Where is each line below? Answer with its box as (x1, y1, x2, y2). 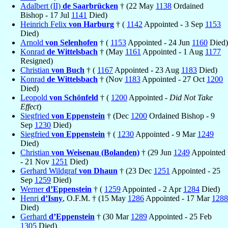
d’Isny (41, 193, 63, 203)
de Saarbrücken (63, 1, 118, 10)
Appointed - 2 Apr (121, 184, 183, 193)
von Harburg (69, 19, 114, 28)
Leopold (20, 93, 49, 102)
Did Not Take (169, 93, 213, 102)
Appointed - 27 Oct (140, 74, 207, 83)
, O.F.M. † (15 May (63, 193, 128, 203)
